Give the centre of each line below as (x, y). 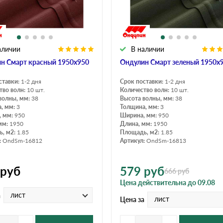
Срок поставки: (142, 81)
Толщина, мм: (140, 107)
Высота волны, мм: (148, 98)
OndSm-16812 (22, 140)
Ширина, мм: (139, 115)
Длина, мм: (137, 123)
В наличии (148, 49)
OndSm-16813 (166, 140)
